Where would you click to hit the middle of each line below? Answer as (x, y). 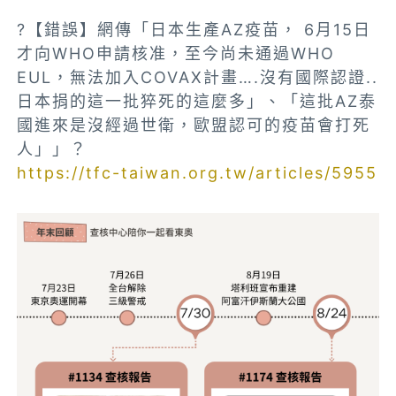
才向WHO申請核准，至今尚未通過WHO (176, 53)
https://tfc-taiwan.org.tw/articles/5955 (198, 172)
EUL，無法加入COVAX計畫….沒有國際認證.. (198, 77)
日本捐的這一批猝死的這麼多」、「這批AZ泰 (197, 101)
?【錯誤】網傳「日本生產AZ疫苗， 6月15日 (194, 29)
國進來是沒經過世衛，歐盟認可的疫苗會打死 (194, 125)
